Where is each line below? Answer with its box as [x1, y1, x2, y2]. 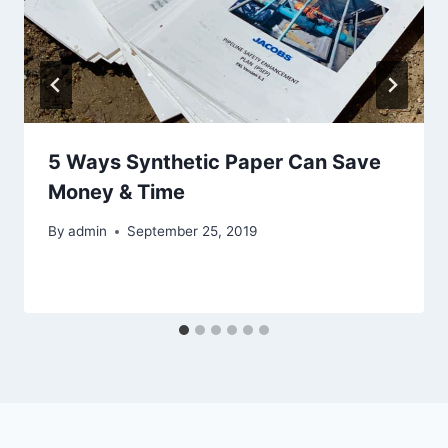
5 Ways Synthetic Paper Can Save [48, 150, 381, 175]
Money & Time [48, 180, 185, 205]
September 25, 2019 [127, 223, 258, 240]
